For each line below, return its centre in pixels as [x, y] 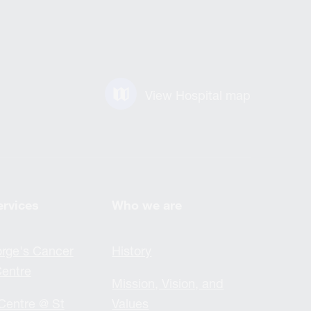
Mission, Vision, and [168, 283]
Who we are [147, 205]
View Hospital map [198, 95]
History [132, 251]
